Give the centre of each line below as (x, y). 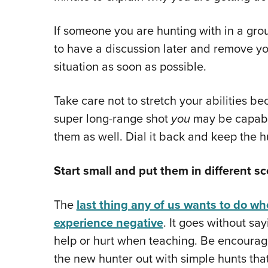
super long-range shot (112, 119)
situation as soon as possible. (130, 67)
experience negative (108, 223)
